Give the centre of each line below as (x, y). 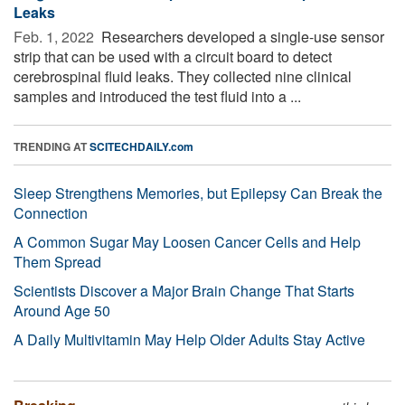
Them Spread (57, 261)
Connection (51, 212)
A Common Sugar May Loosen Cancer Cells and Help (187, 241)
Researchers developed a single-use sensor (241, 36)
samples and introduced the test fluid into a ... (157, 96)
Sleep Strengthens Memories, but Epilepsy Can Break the (198, 193)
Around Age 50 (62, 310)
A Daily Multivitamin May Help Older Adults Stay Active (189, 339)
